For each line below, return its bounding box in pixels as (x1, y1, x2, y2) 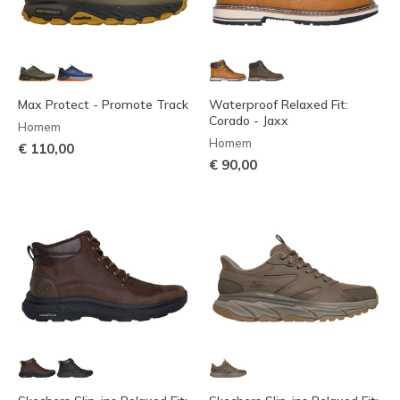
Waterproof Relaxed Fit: (209, 96, 348, 112)
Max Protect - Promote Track (18, 96, 188, 112)
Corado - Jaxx (209, 112, 288, 129)
